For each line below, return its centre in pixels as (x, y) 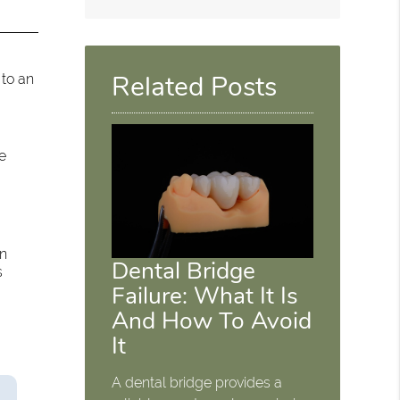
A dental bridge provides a (197, 382)
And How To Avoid (212, 320)
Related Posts (195, 87)
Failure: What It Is (205, 295)
